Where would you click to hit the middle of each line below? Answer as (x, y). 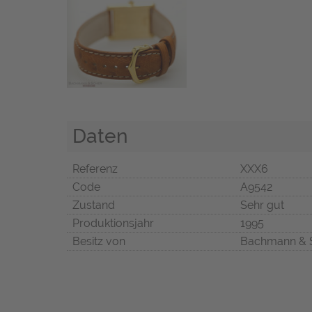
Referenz (95, 169)
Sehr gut (262, 205)
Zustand (94, 205)
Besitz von (99, 242)
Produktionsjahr (113, 224)
